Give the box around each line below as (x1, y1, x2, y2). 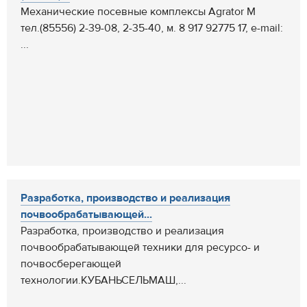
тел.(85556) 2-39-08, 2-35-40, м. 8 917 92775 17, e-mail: (21, 21, 283, 35)
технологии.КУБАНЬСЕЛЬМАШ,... (21, 273, 186, 287)
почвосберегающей (21, 257, 121, 271)
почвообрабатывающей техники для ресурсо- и (21, 241, 260, 254)
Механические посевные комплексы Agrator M (21, 5, 256, 19)
